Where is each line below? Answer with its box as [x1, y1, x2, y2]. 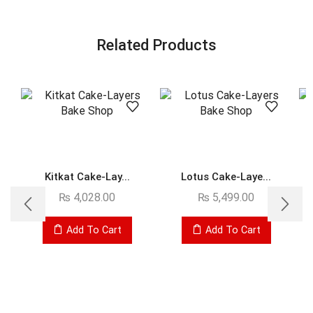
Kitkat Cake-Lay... [44, 170, 130, 183]
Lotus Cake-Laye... [181, 170, 271, 183]
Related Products [96, 35, 217, 54]
